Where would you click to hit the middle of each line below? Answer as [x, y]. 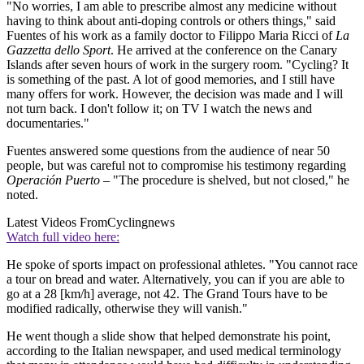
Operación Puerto [53, 180]
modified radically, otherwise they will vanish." [127, 308]
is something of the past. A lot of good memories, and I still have [171, 79]
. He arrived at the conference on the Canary [224, 50]
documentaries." [48, 123]
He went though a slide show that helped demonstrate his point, [169, 336]
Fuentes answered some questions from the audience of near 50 [168, 150]
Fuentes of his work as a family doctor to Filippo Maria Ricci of [171, 35]
